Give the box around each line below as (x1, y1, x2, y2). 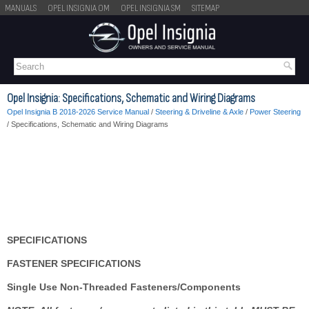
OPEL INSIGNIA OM (48, 2, 110, 14)
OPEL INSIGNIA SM (121, 2, 181, 14)
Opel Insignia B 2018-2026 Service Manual (7, 107, 149, 116)
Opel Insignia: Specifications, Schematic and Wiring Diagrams (7, 90, 255, 106)
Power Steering (250, 107, 301, 116)
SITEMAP (192, 2, 219, 14)
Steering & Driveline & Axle (155, 107, 243, 116)
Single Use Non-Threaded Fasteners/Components (7, 281, 241, 292)
